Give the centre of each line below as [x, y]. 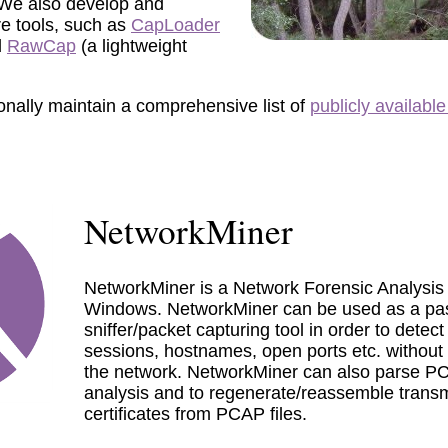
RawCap [41, 45]
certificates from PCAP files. [195, 413]
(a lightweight [131, 45]
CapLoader [175, 24]
